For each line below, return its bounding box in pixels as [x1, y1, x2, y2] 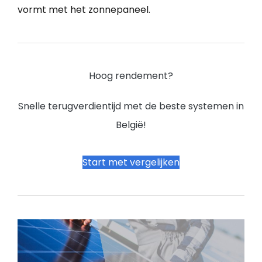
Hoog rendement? [89, 68, 173, 82]
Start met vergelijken [82, 155, 180, 169]
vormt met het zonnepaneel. [18, 2, 150, 16]
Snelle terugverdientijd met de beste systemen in [18, 99, 244, 113]
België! [116, 118, 146, 132]
